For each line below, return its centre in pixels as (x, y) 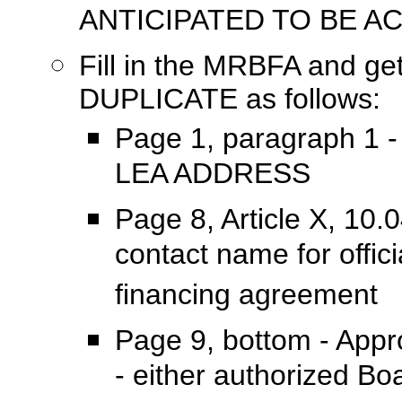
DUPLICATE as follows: (230, 99)
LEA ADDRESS (213, 176)
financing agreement (246, 297)
